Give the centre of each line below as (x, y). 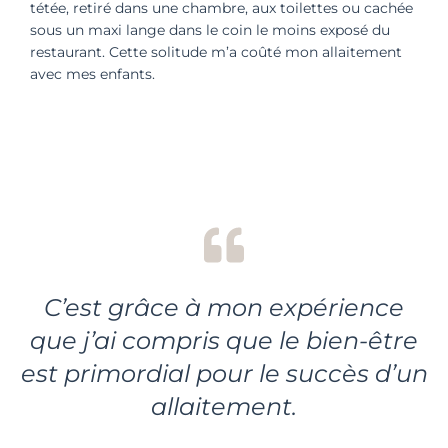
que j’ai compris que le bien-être (224, 341)
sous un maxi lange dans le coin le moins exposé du (210, 29)
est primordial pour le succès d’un (224, 374)
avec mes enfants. (92, 73)
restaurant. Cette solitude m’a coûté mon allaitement (216, 51)
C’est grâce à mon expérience (224, 308)
